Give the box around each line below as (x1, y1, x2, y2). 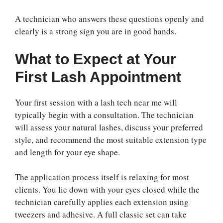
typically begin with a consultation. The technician (15, 109, 194, 120)
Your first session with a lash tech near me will (15, 96, 177, 108)
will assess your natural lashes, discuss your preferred (15, 121, 203, 133)
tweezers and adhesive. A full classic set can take (15, 209, 187, 221)
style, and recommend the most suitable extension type (15, 133, 207, 145)
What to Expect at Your (15, 50, 176, 67)
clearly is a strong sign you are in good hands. (15, 25, 176, 37)
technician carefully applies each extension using (15, 196, 189, 208)
